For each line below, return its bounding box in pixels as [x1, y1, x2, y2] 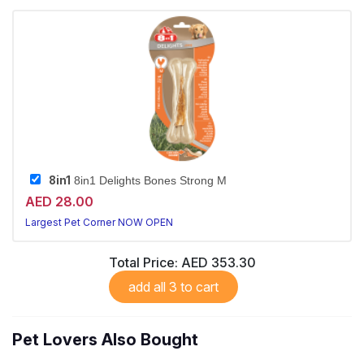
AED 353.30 [180, 254, 256, 271]
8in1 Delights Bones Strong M [71, 175, 227, 188]
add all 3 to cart [168, 279, 219, 296]
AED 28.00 [25, 193, 93, 210]
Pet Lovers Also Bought [12, 330, 198, 350]
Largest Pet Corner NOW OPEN [25, 216, 173, 229]
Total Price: [108, 254, 181, 271]
